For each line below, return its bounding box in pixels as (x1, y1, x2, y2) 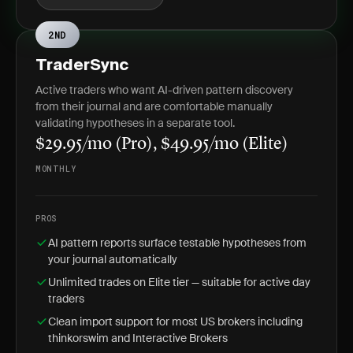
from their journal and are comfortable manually (35, 99, 273, 113)
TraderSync (35, 58, 128, 74)
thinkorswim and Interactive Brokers (48, 331, 228, 345)
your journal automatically (48, 252, 177, 266)
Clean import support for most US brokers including (48, 314, 303, 329)
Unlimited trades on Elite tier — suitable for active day (48, 275, 310, 289)
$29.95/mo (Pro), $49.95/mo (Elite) (35, 136, 288, 153)
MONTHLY (35, 164, 76, 174)
